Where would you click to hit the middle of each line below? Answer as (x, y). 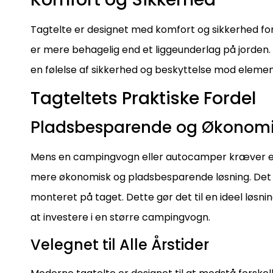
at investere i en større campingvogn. (120, 218)
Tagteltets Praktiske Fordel (143, 99)
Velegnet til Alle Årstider (120, 244)
